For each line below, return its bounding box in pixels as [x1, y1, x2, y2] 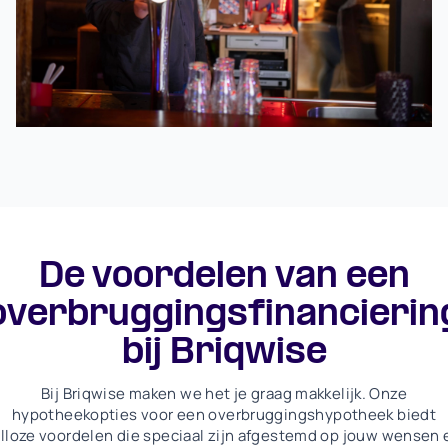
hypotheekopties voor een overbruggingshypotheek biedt [11, 404, 437, 426]
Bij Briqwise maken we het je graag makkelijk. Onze [40, 383, 407, 405]
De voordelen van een [38, 258, 410, 298]
